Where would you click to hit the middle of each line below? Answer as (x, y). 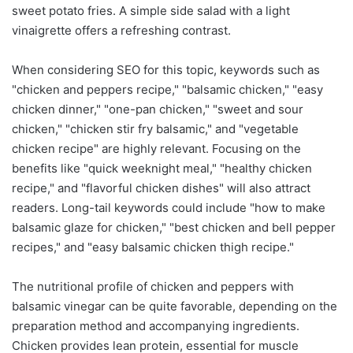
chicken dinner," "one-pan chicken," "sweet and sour (158, 109)
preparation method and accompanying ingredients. (156, 325)
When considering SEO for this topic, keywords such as (166, 69)
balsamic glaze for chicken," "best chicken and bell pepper (174, 227)
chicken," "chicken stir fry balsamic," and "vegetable (155, 128)
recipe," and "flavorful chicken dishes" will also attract (161, 188)
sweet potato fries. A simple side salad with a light (151, 10)
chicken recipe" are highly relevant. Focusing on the (156, 148)
